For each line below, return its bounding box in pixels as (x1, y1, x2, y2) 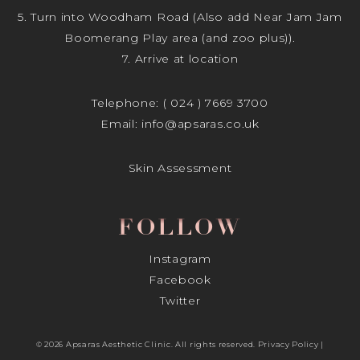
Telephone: (92, 96, 163, 111)
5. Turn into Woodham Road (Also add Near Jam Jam (18, 10, 342, 25)
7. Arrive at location (121, 51, 239, 67)
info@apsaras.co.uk (141, 117, 260, 132)
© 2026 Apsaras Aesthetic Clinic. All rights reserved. (35, 339, 258, 349)
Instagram (149, 251, 211, 266)
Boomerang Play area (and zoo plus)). (64, 31, 296, 46)
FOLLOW (118, 217, 242, 240)
